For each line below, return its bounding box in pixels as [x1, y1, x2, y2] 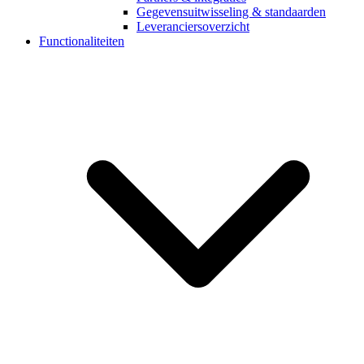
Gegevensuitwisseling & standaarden [136, 5, 326, 19]
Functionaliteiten [39, 34, 124, 49]
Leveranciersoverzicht [136, 19, 249, 34]
